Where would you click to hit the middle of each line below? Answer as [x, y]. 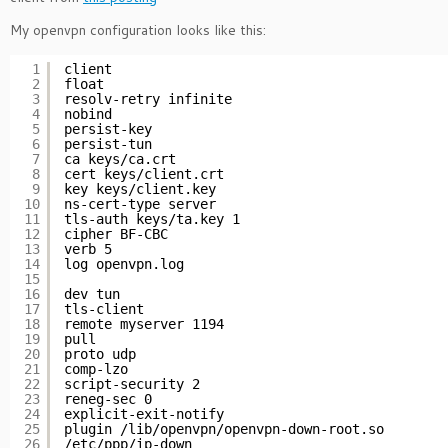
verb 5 [88, 249]
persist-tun [108, 144]
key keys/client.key [140, 189]
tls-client [104, 309]
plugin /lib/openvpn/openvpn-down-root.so [224, 429]
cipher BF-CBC [116, 234]
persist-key [108, 129]
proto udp [100, 354]
